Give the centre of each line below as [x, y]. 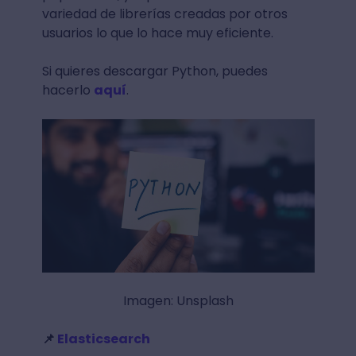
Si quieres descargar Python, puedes [155, 72]
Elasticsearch [103, 339]
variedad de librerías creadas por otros [164, 14]
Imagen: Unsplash [178, 301]
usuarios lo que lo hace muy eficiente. [157, 33]
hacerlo [68, 91]
